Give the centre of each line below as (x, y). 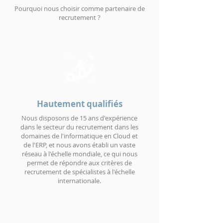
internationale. (79, 181)
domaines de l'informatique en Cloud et (79, 136)
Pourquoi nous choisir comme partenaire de (80, 8)
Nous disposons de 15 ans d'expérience (79, 118)
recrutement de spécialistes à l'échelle (79, 172)
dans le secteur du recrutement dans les (79, 127)
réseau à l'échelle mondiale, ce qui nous (79, 154)
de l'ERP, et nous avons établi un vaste (79, 145)
